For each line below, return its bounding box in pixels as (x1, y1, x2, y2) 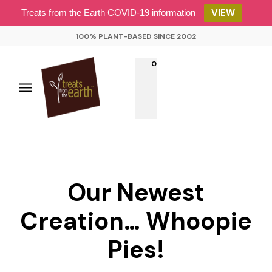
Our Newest (67, 177, 205, 208)
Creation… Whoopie (20, 206, 252, 237)
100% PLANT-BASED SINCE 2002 (76, 31, 196, 41)
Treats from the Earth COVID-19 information (21, 7, 195, 18)
